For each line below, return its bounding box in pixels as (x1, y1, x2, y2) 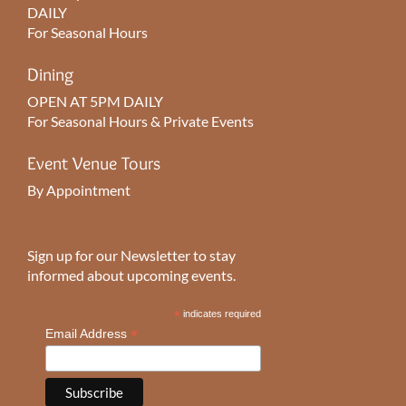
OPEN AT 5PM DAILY (27, 92, 163, 110)
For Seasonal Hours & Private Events (27, 111, 254, 130)
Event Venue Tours (27, 151, 160, 174)
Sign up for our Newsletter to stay (27, 246, 236, 264)
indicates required (180, 307, 262, 319)
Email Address (45, 325, 130, 341)
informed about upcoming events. (27, 266, 236, 284)
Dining (27, 63, 73, 85)
